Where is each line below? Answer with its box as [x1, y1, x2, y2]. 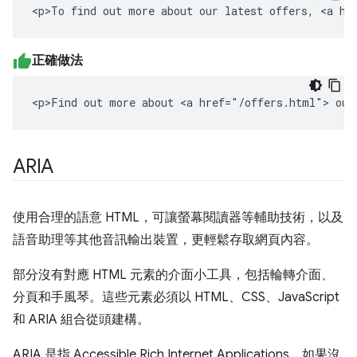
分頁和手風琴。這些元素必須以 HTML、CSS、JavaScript [13, 289, 339, 305]
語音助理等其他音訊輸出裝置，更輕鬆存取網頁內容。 [13, 232, 319, 248]
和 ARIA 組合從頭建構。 [13, 312, 150, 328]
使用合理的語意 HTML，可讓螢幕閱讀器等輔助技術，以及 [13, 210, 343, 226]
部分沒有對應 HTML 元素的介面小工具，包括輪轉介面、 [13, 267, 334, 283]
